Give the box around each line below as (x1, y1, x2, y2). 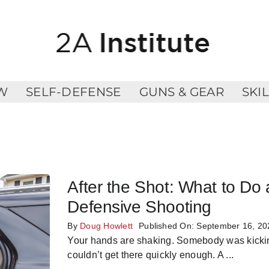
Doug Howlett (80, 220, 133, 231)
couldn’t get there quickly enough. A (67, 249, 224, 260)
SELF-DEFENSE (25, 84, 121, 99)
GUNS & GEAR (139, 84, 224, 99)
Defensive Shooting (67, 197, 211, 216)
